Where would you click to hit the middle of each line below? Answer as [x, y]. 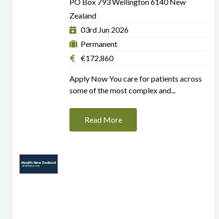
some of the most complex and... [122, 90]
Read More [103, 119]
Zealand [83, 15]
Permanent [98, 44]
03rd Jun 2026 [105, 29]
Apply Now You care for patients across [136, 78]
